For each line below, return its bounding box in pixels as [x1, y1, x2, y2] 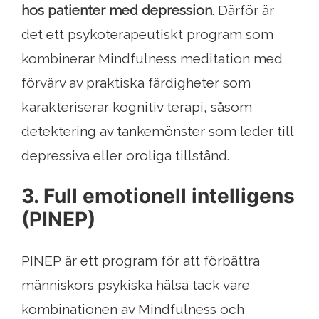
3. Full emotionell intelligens [21, 184, 295, 209]
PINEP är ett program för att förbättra [21, 253, 260, 269]
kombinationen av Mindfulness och [21, 301, 244, 318]
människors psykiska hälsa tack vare [21, 277, 250, 293]
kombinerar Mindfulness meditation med [21, 51, 283, 67]
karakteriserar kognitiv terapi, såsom [21, 99, 252, 115]
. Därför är [212, 2, 274, 19]
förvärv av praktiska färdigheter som [21, 75, 251, 91]
